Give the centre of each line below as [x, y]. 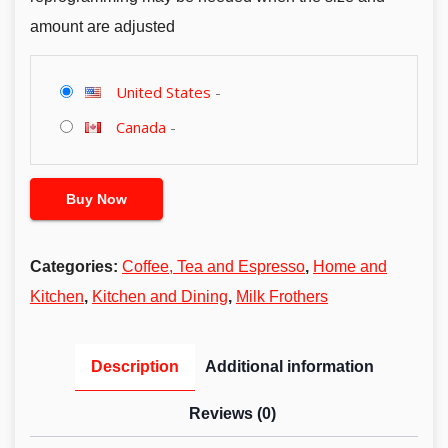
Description [134, 366]
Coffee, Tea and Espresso [213, 266]
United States [163, 91]
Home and [350, 266]
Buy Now [96, 198]
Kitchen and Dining [160, 296]
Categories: [76, 266]
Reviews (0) [232, 413]
